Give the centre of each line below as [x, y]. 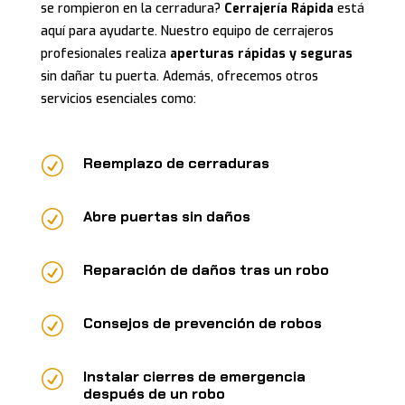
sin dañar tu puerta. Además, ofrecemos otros [179, 76]
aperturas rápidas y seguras [261, 53]
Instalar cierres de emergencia [194, 376]
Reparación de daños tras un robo [206, 269]
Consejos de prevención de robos [202, 323]
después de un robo [154, 393]
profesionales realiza [105, 53]
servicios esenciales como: [118, 99]
